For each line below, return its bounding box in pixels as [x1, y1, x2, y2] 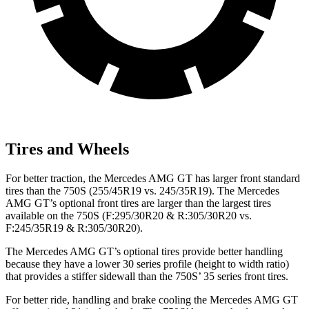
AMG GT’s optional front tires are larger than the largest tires [6, 197, 271, 210]
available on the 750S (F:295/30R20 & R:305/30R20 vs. [6, 210, 252, 222]
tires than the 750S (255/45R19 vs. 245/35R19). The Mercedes [6, 185, 279, 197]
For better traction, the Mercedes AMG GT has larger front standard [6, 172, 300, 185]
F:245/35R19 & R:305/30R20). [6, 222, 143, 235]
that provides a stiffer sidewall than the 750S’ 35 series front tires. [6, 270, 288, 283]
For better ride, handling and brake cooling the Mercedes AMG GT [6, 294, 298, 306]
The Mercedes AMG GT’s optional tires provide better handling [6, 246, 283, 258]
